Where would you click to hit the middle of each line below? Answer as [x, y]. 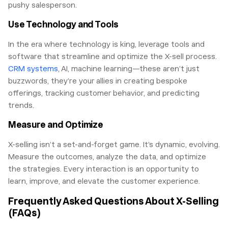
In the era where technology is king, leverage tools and [106, 45]
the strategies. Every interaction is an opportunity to [104, 169]
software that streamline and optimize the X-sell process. [112, 57]
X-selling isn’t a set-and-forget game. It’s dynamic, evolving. [114, 145]
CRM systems [33, 69]
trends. [21, 106]
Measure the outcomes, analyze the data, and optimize [107, 157]
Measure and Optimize [56, 125]
